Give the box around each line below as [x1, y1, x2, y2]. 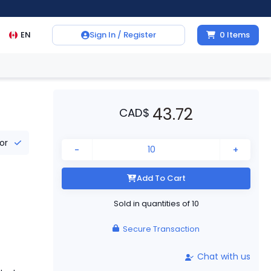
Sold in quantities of [113, 198, 190, 209]
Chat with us [197, 250, 250, 263]
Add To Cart [136, 172, 186, 184]
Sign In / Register [90, 29, 157, 41]
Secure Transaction [123, 223, 200, 234]
